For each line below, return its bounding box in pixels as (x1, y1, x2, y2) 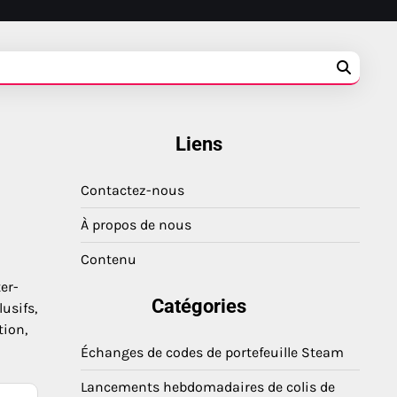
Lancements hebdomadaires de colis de (81, 378, 335, 395)
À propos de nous (81, 216, 191, 233)
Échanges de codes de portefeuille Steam (81, 344, 344, 361)
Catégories (152, 295, 246, 317)
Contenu (81, 251, 136, 268)
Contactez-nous (81, 182, 184, 198)
